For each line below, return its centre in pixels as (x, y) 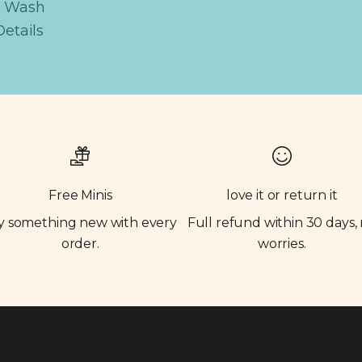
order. (80, 244)
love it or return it (282, 196)
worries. (282, 244)
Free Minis (80, 196)
